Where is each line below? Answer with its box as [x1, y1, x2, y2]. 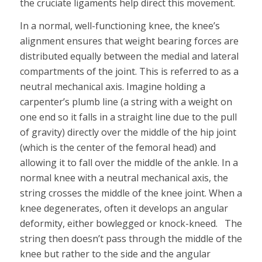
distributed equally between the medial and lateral [19, 50, 239, 63]
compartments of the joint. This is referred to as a [19, 65, 239, 78]
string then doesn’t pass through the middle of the [19, 232, 242, 246]
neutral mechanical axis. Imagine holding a [19, 80, 205, 94]
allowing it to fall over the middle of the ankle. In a [19, 156, 238, 170]
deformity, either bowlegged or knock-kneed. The [19, 217, 242, 230]
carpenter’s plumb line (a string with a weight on [19, 95, 232, 109]
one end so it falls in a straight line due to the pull [19, 111, 237, 124]
